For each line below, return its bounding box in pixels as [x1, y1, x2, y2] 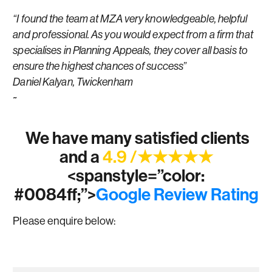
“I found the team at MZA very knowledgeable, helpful [13, 12, 248, 25]
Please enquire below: [13, 214, 116, 228]
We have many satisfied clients [22, 127, 250, 149]
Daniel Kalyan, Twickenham [13, 75, 133, 88]
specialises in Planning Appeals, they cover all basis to [13, 44, 248, 56]
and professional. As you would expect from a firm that [13, 28, 253, 41]
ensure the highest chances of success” [13, 59, 187, 72]
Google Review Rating [95, 183, 259, 205]
